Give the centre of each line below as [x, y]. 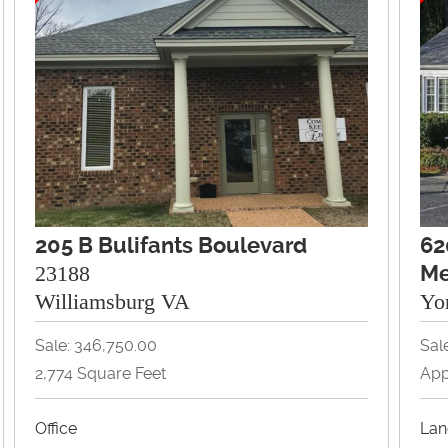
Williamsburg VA [113, 301]
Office [56, 428]
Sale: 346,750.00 [96, 345]
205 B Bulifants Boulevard [171, 245]
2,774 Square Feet [101, 373]
